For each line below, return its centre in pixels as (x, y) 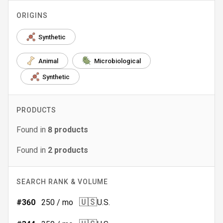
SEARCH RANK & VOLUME (62, 182)
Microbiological (117, 61)
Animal (48, 61)
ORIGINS (32, 15)
